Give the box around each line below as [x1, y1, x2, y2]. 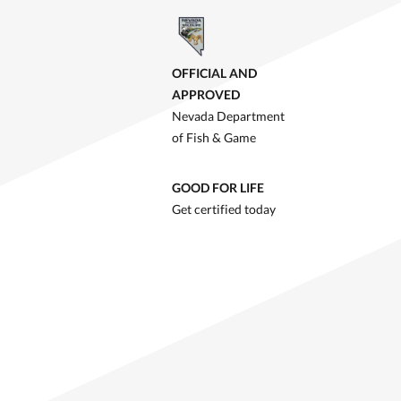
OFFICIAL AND [172, 65, 257, 81]
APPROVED [172, 87, 240, 103]
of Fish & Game [172, 130, 256, 146]
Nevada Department [172, 108, 285, 124]
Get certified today [172, 201, 276, 218]
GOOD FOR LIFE [172, 180, 264, 196]
